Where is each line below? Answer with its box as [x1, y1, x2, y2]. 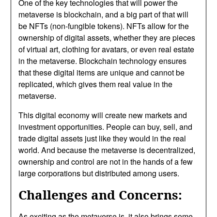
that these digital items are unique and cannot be [18, 66, 185, 78]
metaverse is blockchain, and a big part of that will [18, 8, 189, 20]
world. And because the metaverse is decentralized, [18, 144, 196, 155]
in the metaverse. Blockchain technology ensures [18, 55, 187, 66]
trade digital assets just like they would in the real [18, 132, 186, 144]
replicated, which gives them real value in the [18, 78, 173, 90]
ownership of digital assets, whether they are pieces [18, 31, 196, 43]
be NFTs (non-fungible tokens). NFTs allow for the [18, 20, 189, 31]
